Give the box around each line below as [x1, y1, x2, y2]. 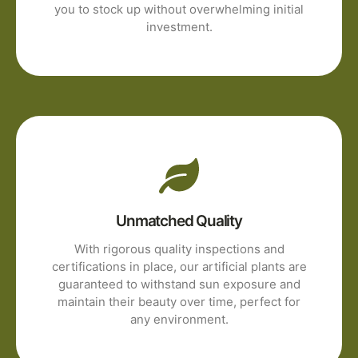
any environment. [129, 312, 229, 328]
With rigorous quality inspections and [74, 241, 284, 257]
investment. [145, 19, 213, 35]
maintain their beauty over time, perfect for [58, 294, 300, 310]
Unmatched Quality [116, 212, 242, 231]
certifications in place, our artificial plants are [51, 259, 307, 275]
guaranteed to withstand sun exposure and [58, 276, 300, 292]
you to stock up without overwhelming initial [54, 2, 304, 18]
